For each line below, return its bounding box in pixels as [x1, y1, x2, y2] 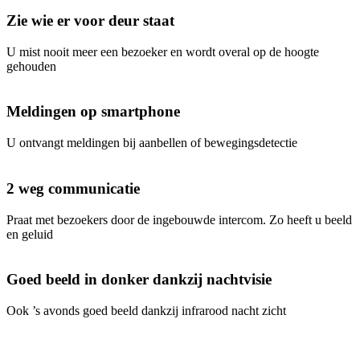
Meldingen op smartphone [6, 103, 180, 121]
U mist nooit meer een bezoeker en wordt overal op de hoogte [6, 44, 319, 59]
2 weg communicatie [6, 179, 140, 197]
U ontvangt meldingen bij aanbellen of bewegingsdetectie [6, 136, 297, 150]
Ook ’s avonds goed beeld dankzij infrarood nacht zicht [6, 303, 286, 317]
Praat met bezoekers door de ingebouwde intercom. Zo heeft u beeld [6, 212, 352, 227]
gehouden [6, 59, 56, 73]
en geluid [6, 227, 53, 241]
